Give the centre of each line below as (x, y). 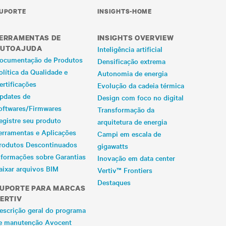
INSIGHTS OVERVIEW (135, 38)
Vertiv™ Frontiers (125, 170)
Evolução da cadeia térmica (140, 85)
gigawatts (112, 146)
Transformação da (126, 109)
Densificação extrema (131, 61)
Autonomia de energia (132, 73)
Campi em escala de (129, 134)
